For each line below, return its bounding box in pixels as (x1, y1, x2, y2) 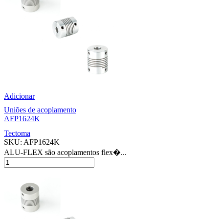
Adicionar (4, 92, 35, 101)
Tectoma (4, 129, 30, 137)
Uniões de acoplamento (4, 106, 76, 114)
